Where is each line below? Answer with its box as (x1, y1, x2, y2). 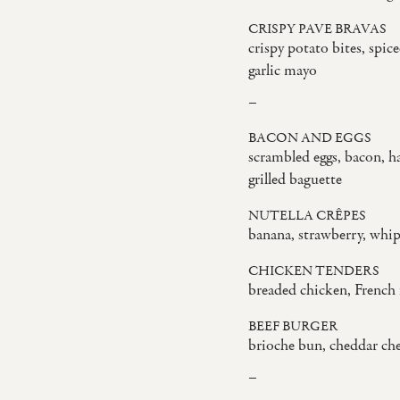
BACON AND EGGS (247, 128, 371, 148)
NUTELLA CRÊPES (247, 205, 366, 226)
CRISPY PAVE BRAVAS (247, 19, 387, 39)
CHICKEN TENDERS (247, 261, 379, 281)
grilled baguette (247, 168, 342, 191)
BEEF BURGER (247, 316, 337, 337)
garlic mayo (247, 59, 317, 82)
